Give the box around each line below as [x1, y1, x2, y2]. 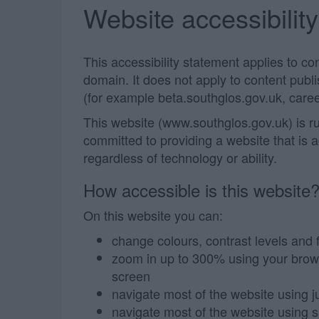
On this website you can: [83, 206, 223, 224]
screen [112, 266, 150, 285]
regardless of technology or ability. [83, 148, 277, 167]
